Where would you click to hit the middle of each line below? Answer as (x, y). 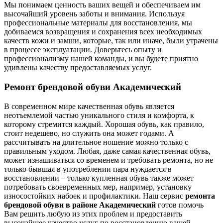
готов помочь (180, 205)
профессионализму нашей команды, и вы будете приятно (101, 59)
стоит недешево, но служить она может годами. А (89, 133)
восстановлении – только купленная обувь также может (99, 178)
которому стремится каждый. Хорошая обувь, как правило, (104, 124)
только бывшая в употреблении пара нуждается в (88, 169)
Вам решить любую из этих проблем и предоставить (93, 214)
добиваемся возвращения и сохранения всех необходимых (103, 32)
